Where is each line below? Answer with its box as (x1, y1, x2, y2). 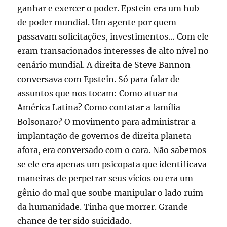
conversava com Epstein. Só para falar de (17, 73, 180, 84)
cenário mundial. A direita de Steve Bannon (17, 59, 191, 70)
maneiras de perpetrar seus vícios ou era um (17, 173, 194, 183)
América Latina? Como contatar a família (17, 102, 181, 112)
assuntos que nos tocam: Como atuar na (17, 88, 178, 98)
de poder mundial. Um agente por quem (17, 17, 177, 27)
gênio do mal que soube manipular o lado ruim (17, 187, 204, 198)
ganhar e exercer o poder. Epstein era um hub (17, 3, 200, 13)
